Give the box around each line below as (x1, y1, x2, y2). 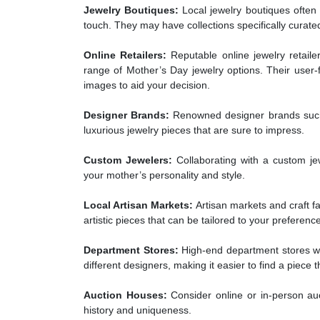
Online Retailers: (84, 49, 167, 61)
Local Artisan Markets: (84, 199, 194, 211)
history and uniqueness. (84, 304, 191, 316)
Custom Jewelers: (84, 154, 173, 166)
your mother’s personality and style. (84, 169, 245, 181)
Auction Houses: (84, 289, 167, 301)
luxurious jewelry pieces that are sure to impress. (84, 124, 304, 136)
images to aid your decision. (84, 79, 210, 91)
